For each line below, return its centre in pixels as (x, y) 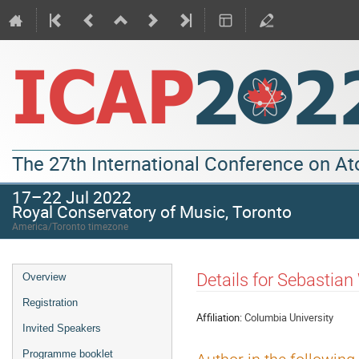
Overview (44, 277)
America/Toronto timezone (70, 226)
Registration (50, 303)
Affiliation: (219, 317)
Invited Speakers (62, 328)
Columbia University (289, 317)
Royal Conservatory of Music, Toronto (152, 211)
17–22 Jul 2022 (72, 197)
